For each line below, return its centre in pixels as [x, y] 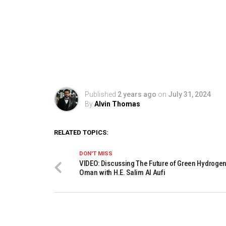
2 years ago [137, 95]
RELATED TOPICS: [81, 133]
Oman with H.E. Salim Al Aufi [122, 173]
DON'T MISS [96, 154]
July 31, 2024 [189, 95]
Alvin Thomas [117, 104]
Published [100, 95]
